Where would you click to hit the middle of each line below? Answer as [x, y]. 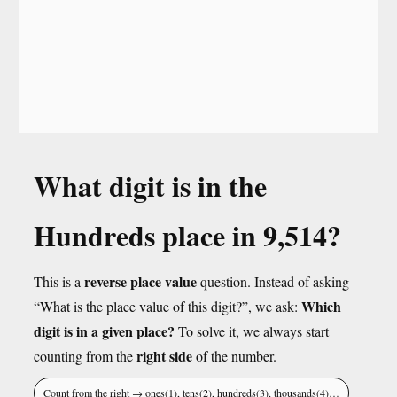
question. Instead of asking [273, 281]
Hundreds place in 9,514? [187, 235]
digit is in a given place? [104, 331]
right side [164, 356]
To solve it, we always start [252, 331]
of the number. [234, 356]
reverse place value [140, 281]
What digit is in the [150, 186]
